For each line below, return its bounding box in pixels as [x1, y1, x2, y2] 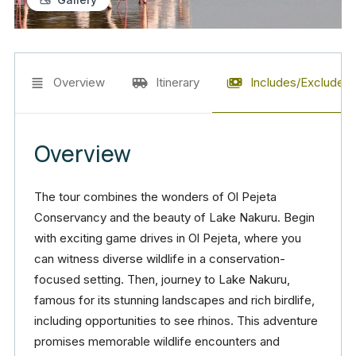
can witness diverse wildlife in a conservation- [34, 251, 285, 266]
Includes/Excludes [250, 75, 350, 90]
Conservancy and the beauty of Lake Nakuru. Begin [34, 210, 315, 225]
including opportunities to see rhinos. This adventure [34, 313, 318, 328]
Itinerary [156, 75, 199, 90]
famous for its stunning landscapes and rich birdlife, [34, 292, 315, 308]
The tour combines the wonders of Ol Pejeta [34, 189, 277, 204]
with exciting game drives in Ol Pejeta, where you [34, 230, 301, 246]
